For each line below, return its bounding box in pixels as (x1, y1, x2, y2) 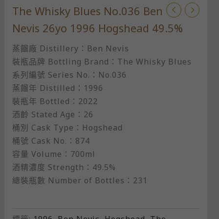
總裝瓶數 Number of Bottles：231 (12, 175, 148, 186)
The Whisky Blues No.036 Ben (12, 3, 163, 18)
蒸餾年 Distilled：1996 (12, 82, 103, 93)
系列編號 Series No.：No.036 (12, 69, 127, 80)
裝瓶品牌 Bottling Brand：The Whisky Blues (12, 56, 192, 67)
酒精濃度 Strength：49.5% (12, 161, 116, 173)
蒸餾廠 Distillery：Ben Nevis (12, 43, 129, 54)
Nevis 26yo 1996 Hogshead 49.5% (12, 20, 183, 35)
